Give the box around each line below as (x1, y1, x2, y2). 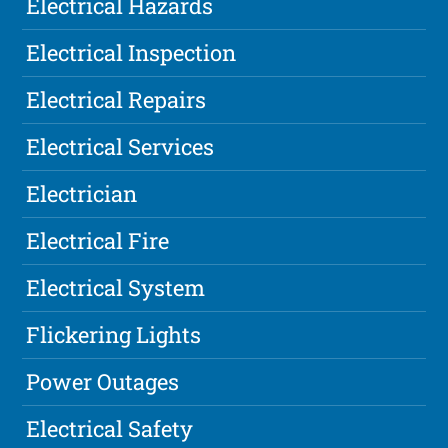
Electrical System (26, 273, 206, 303)
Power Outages (26, 367, 180, 397)
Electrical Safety (26, 414, 194, 444)
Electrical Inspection (26, 38, 237, 68)
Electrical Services (26, 132, 215, 162)
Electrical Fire (26, 226, 170, 256)
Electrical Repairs (26, 85, 207, 115)
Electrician (26, 179, 138, 209)
